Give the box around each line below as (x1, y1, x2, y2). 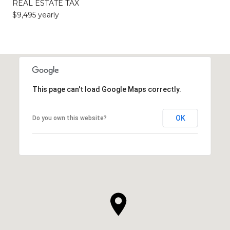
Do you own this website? (32, 114, 107, 122)
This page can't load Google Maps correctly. (32, 85, 181, 93)
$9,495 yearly (12, 10, 59, 20)
